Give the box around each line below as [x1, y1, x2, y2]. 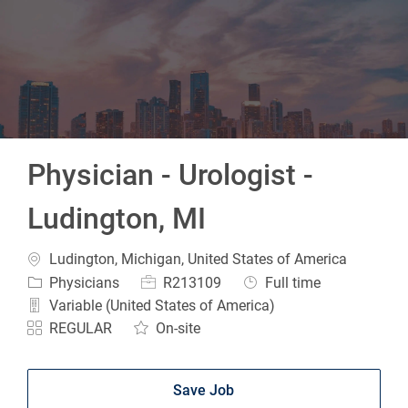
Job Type [242, 272, 302, 291]
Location [26, 250, 84, 268]
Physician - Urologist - [27, 158, 314, 193]
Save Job [173, 381, 235, 399]
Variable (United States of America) [46, 296, 276, 314]
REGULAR [46, 319, 113, 337]
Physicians [46, 273, 120, 291]
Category [26, 272, 85, 291]
